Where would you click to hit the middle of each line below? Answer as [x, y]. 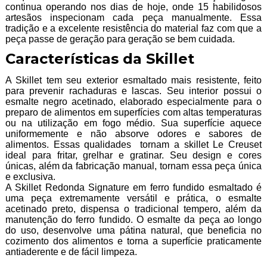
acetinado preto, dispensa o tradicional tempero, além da [133, 209]
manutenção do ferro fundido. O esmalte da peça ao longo [133, 220]
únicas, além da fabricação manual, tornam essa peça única [133, 166]
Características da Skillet [100, 59]
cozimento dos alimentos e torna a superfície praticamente [133, 241]
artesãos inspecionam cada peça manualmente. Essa [133, 18]
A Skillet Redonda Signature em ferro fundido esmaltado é [133, 188]
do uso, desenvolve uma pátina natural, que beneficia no [133, 231]
